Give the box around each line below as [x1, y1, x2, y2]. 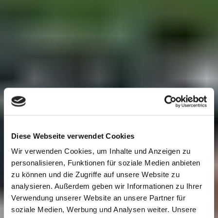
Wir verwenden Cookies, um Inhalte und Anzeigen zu [11, 146, 191, 155]
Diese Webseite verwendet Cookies [11, 131, 134, 140]
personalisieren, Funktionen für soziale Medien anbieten [11, 158, 200, 167]
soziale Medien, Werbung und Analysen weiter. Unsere [11, 205, 197, 214]
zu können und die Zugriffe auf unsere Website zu [11, 170, 180, 179]
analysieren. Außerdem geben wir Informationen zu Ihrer [11, 182, 202, 190]
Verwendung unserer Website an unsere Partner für [11, 193, 185, 202]
